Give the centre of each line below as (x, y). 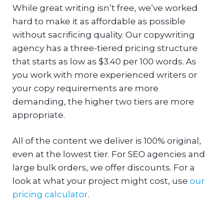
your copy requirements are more (85, 88)
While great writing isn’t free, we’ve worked (105, 8)
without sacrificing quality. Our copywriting (104, 34)
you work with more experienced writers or (105, 75)
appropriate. (39, 115)
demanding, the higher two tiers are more (103, 101)
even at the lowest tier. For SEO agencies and (109, 154)
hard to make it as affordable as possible (99, 21)
